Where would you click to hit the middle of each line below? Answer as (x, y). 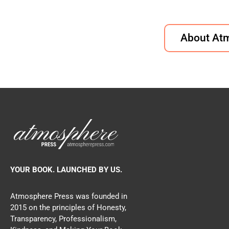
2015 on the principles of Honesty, (68, 208)
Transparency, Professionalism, (63, 219)
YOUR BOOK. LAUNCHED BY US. (66, 170)
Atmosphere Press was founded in (69, 196)
